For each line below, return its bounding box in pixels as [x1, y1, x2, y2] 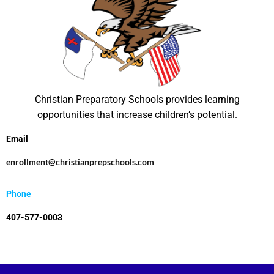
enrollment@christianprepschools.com [6, 156, 154, 167]
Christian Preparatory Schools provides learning [34, 93, 240, 105]
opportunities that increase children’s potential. [37, 108, 237, 120]
